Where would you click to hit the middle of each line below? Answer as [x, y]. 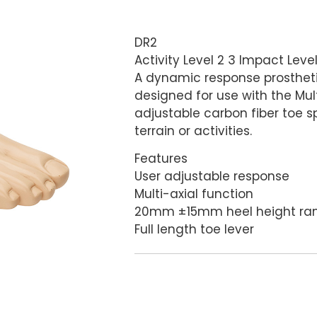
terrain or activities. [194, 131]
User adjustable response [212, 176]
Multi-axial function [194, 194]
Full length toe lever [195, 229]
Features [161, 158]
